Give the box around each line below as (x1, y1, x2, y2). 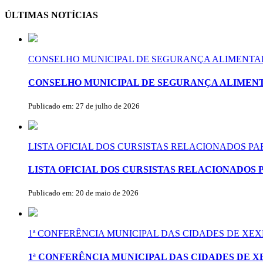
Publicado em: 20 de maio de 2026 (28, 188, 139, 198)
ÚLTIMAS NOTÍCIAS (5, 10, 98, 21)
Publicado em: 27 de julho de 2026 (28, 101, 140, 110)
